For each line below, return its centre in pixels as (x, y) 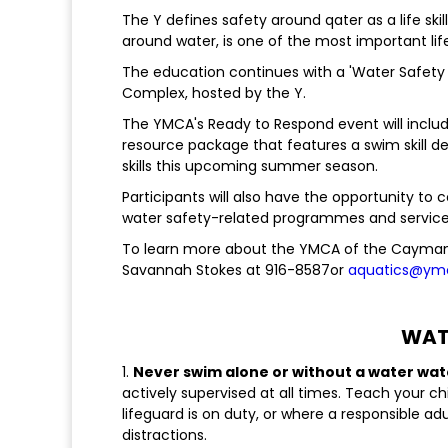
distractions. (164, 435)
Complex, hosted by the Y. (214, 93)
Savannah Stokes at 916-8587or (235, 270)
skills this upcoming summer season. (250, 166)
